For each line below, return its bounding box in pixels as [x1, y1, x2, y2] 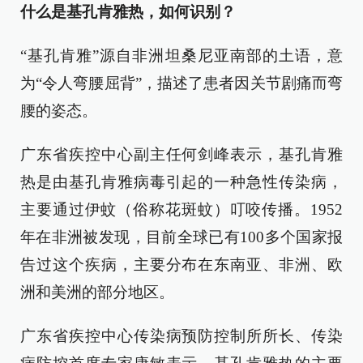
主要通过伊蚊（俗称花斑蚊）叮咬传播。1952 [20, 201, 343, 218]
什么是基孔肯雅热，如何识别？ [20, 3, 236, 20]
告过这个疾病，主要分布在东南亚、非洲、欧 [20, 256, 343, 273]
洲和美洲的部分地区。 [20, 284, 174, 301]
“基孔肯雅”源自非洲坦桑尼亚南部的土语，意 [20, 47, 343, 64]
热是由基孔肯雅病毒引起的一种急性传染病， [20, 173, 343, 190]
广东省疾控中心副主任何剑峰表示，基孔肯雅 [20, 146, 343, 163]
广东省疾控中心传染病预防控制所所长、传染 [20, 327, 343, 344]
